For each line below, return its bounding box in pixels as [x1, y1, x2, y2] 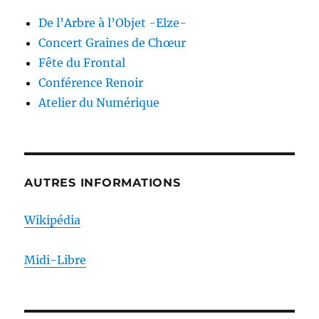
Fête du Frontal [38, 56, 126, 70]
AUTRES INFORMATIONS [24, 176, 181, 190]
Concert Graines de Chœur [38, 36, 187, 51]
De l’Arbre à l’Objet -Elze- [38, 16, 187, 31]
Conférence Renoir [38, 75, 144, 90]
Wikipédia [24, 213, 81, 228]
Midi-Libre [24, 253, 87, 268]
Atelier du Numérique [38, 95, 160, 110]
